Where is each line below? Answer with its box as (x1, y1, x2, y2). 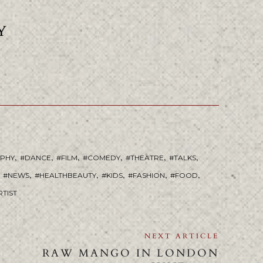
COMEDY (87, 153, 120, 163)
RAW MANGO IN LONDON (42, 246, 219, 261)
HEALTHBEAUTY (39, 171, 96, 180)
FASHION (133, 171, 165, 180)
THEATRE (130, 153, 164, 163)
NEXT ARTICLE (144, 231, 219, 241)
